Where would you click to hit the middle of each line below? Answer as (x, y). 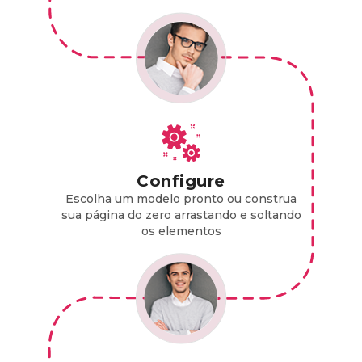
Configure (181, 181)
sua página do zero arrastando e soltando (181, 215)
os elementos (181, 231)
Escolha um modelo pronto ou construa (181, 198)
